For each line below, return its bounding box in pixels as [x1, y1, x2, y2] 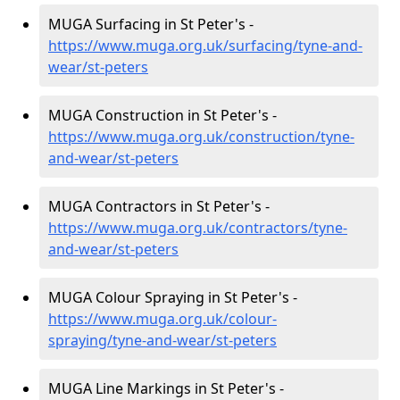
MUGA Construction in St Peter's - [48, 105, 277, 125]
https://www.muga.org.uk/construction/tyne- [48, 127, 354, 146]
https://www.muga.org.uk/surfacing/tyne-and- [48, 36, 362, 55]
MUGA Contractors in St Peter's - [48, 196, 270, 216]
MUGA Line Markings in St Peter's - [48, 379, 284, 398]
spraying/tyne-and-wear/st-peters [48, 330, 277, 350]
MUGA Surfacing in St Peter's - [48, 14, 254, 34]
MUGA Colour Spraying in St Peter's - [48, 287, 297, 307]
